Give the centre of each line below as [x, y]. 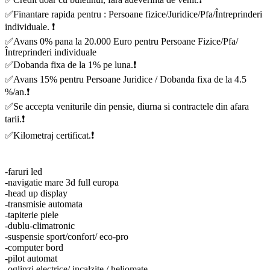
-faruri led [24, 171]
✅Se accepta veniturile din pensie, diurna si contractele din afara [127, 106]
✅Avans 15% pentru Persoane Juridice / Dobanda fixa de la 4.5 [126, 79]
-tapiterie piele [32, 215]
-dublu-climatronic [40, 225]
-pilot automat [31, 258]
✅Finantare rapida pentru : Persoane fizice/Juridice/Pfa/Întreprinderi [133, 14]
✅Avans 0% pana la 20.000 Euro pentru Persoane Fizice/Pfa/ [121, 41]
